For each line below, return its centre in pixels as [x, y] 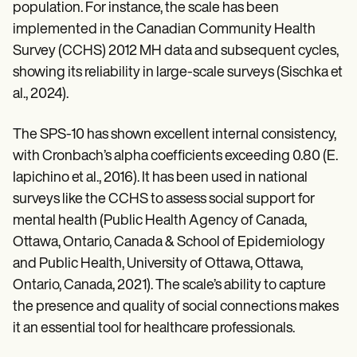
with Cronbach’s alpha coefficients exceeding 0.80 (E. [175, 157]
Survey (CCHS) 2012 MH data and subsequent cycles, [176, 51]
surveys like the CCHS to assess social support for [164, 200]
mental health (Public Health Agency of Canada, [160, 221]
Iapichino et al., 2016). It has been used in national [160, 178]
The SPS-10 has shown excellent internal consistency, [175, 135]
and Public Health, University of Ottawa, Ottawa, [158, 264]
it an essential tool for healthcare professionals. [154, 329]
